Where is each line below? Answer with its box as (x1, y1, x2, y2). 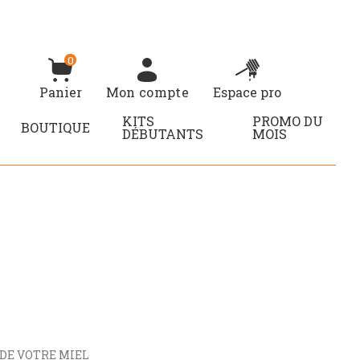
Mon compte (105, 84, 189, 101)
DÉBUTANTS (121, 125, 203, 142)
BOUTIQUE (20, 118, 90, 136)
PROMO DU (252, 112, 324, 129)
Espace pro (213, 84, 281, 101)
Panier (39, 84, 82, 101)
